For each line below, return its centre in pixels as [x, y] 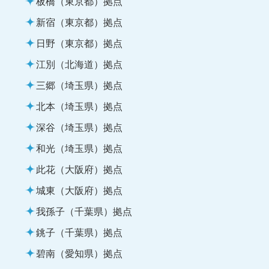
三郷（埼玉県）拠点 [79, 84]
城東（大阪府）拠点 [79, 189]
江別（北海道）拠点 [79, 63]
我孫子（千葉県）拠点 [84, 210]
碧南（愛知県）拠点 [79, 252]
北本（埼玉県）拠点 [79, 105]
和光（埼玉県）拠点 [79, 147]
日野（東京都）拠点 [79, 42]
